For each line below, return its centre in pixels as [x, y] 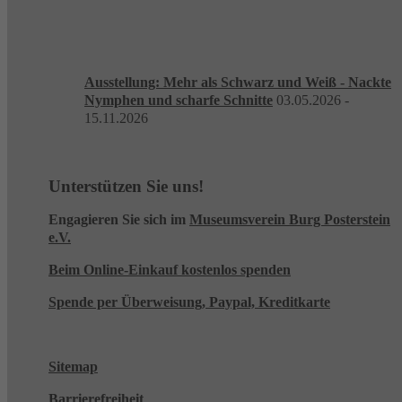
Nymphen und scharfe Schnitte [179, 100]
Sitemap [73, 367]
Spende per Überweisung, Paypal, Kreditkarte [189, 302]
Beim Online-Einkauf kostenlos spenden [170, 270]
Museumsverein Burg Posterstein [290, 220]
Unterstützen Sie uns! [126, 187]
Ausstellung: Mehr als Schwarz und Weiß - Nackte [238, 82]
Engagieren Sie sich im [119, 220]
